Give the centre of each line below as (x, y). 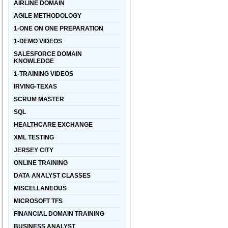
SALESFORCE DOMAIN (48, 54)
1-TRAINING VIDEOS (44, 74)
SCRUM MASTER (39, 99)
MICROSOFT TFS (38, 201)
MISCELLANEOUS (40, 188)
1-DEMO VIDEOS (38, 41)
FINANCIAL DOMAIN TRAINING (59, 214)
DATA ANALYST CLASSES (52, 176)
